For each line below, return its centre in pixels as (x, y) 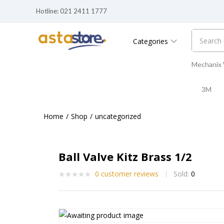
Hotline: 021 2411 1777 (72, 11)
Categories (152, 41)
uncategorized (118, 116)
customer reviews (129, 174)
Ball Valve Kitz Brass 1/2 (125, 156)
